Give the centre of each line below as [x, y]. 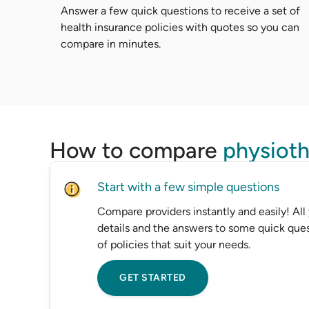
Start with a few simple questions [188, 187]
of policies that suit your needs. [174, 245]
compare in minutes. [111, 44]
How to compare [136, 150]
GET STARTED [153, 278]
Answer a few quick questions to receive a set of [180, 11]
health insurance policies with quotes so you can [180, 27]
